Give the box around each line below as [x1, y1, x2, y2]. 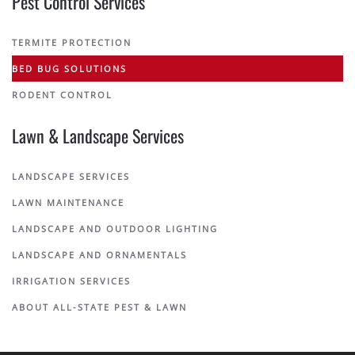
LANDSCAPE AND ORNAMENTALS [12, 249, 187, 261]
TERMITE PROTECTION [12, 36, 132, 49]
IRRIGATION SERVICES [12, 275, 131, 288]
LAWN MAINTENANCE [12, 197, 124, 209]
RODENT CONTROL [12, 89, 113, 101]
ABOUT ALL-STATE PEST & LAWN [12, 301, 187, 314]
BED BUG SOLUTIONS [12, 63, 127, 75]
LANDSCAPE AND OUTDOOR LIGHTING [12, 223, 218, 235]
